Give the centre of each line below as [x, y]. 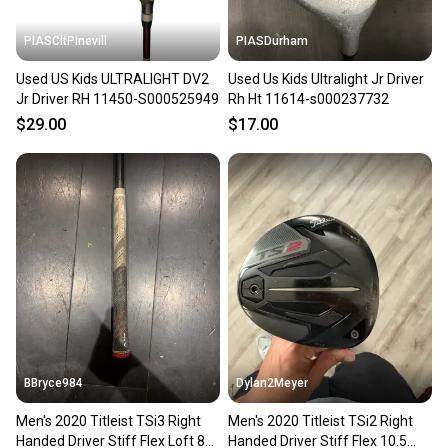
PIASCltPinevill [65, 41]
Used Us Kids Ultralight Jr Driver [326, 79]
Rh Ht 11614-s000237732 [308, 99]
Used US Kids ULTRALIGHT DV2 [112, 79]
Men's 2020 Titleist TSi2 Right [320, 420]
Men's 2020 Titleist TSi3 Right [108, 420]
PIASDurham [272, 41]
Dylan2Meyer [272, 382]
